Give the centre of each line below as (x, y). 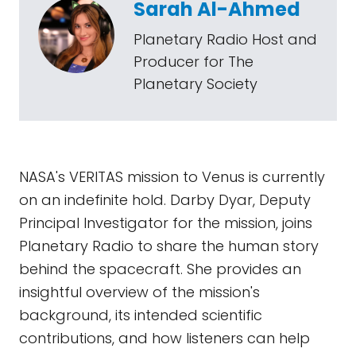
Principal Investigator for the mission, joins (166, 223)
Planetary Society (195, 84)
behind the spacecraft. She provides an (160, 269)
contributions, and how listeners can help (164, 338)
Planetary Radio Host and (225, 39)
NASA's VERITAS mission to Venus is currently (172, 177)
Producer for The (193, 62)
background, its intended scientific (141, 315)
